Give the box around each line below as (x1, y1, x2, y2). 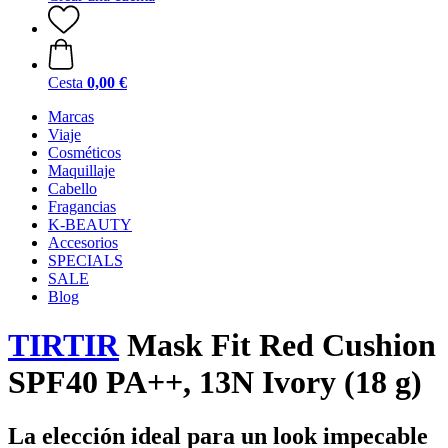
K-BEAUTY (48, 216, 132, 233)
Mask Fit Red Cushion (119, 327, 436, 364)
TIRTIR (8, 327, 119, 364)
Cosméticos (48, 144, 121, 161)
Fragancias (48, 198, 116, 215)
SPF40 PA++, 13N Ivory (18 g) (8, 364, 422, 401)
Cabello (48, 180, 97, 197)
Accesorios (48, 234, 118, 251)
